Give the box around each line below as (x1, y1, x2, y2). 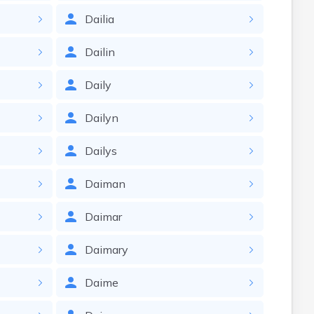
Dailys (84, 144, 117, 158)
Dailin (84, 45, 115, 59)
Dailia (84, 12, 114, 26)
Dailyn (84, 111, 118, 125)
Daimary (84, 243, 128, 257)
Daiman (84, 177, 125, 191)
